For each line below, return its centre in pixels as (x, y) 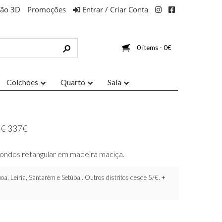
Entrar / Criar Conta (114, 9)
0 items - (150, 48)
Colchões (22, 82)
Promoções (47, 9)
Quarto (73, 82)
